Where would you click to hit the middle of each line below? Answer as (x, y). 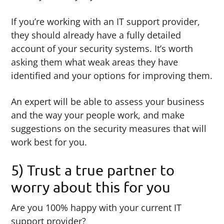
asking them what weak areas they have (95, 62)
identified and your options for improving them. (112, 76)
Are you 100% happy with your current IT (96, 208)
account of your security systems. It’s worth (102, 49)
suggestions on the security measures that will (109, 129)
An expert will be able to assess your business (108, 102)
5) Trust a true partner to (93, 170)
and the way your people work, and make (98, 115)
